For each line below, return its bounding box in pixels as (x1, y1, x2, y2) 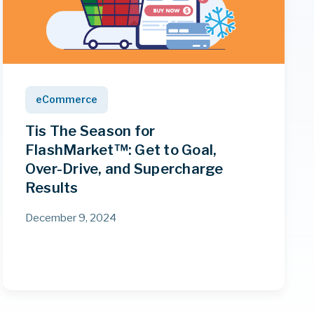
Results (25, 179, 78, 197)
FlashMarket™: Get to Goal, (25, 142, 217, 159)
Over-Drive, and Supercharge (25, 161, 224, 178)
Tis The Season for (25, 123, 156, 140)
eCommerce (35, 94, 97, 106)
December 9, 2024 (25, 210, 116, 224)
